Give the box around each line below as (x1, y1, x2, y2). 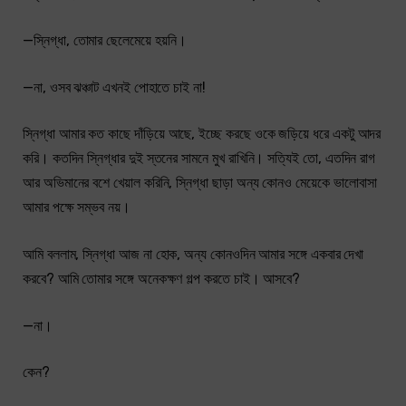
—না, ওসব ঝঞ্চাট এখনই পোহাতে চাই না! (23, 78, 206, 96)
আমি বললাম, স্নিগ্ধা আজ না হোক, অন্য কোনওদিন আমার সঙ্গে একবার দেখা (23, 246, 364, 264)
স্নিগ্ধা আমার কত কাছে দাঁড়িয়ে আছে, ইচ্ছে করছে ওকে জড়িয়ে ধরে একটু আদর (23, 125, 382, 143)
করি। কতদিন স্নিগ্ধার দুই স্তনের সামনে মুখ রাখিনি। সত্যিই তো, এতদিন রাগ (23, 150, 376, 168)
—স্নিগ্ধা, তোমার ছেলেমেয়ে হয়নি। (23, 32, 187, 50)
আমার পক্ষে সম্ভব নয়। (23, 198, 130, 217)
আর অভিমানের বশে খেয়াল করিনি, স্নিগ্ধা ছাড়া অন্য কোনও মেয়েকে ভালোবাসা (23, 174, 377, 192)
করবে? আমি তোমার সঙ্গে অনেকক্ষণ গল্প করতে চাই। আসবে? (23, 270, 301, 288)
